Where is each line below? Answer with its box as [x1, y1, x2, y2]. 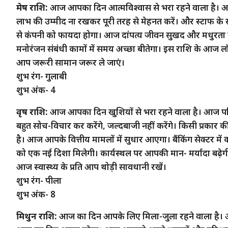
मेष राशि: [16, 1, 48, 13]
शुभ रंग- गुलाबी [16, 70, 67, 82]
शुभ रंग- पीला [16, 174, 62, 186]
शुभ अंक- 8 [16, 188, 55, 200]
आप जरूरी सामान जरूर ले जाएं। [16, 56, 125, 68]
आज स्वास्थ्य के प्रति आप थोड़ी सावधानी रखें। [16, 160, 166, 173]
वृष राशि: [16, 105, 48, 118]
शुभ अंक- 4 [16, 83, 55, 96]
